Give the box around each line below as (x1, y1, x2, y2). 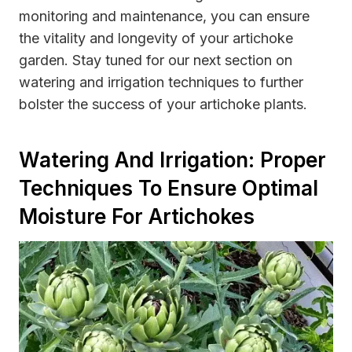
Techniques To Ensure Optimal (19, 175, 318, 200)
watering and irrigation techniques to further (19, 73, 303, 90)
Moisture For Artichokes (19, 203, 255, 229)
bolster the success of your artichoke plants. (19, 95, 307, 112)
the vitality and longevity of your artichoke (19, 29, 293, 46)
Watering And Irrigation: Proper (19, 147, 326, 172)
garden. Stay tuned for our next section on (19, 51, 292, 68)
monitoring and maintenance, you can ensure (19, 7, 310, 24)
